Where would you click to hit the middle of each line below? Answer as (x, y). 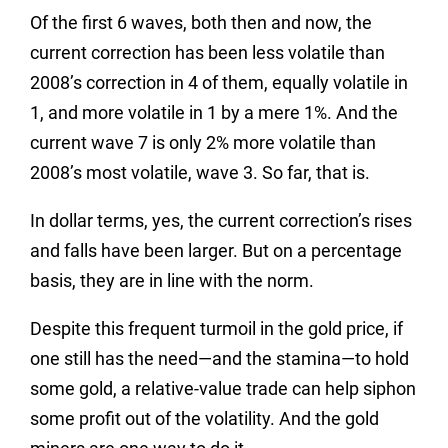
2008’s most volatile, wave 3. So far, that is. (200, 172)
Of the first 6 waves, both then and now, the (201, 22)
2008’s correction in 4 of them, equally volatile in (219, 82)
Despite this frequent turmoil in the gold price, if (216, 328)
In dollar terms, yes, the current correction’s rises (221, 220)
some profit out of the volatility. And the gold (204, 418)
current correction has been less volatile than (207, 52)
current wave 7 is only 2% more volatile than (203, 142)
